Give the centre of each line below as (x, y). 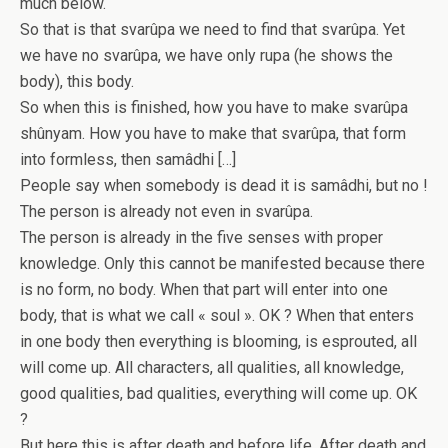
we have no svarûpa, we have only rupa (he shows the (206, 55)
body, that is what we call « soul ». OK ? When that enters (217, 315)
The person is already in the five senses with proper (201, 237)
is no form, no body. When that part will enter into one (204, 289)
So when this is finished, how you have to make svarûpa (214, 107)
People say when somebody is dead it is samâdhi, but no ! (224, 185)
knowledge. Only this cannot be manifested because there (222, 263)
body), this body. (77, 81)
